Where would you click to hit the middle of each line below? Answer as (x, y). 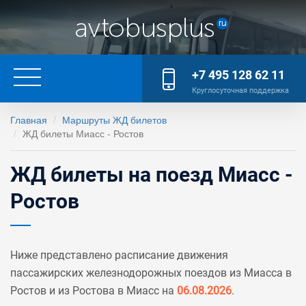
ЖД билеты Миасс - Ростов (83, 133)
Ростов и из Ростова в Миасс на (94, 291)
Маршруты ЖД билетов (114, 120)
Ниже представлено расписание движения (119, 255)
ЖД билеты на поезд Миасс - (152, 175)
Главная (29, 120)
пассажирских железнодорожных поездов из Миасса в (151, 273)
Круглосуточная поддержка (240, 91)
